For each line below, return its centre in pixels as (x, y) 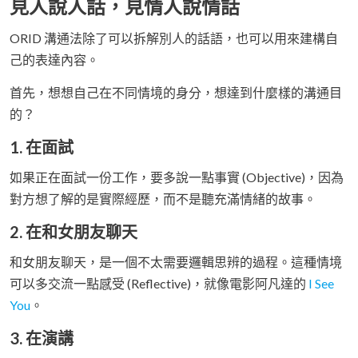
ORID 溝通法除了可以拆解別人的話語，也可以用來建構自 (174, 38)
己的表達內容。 (54, 60)
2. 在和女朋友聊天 (74, 232)
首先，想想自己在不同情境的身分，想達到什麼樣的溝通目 (176, 93)
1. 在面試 (42, 147)
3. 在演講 (42, 338)
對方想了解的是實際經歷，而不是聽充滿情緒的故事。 (163, 199)
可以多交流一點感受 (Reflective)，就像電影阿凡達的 (159, 284)
